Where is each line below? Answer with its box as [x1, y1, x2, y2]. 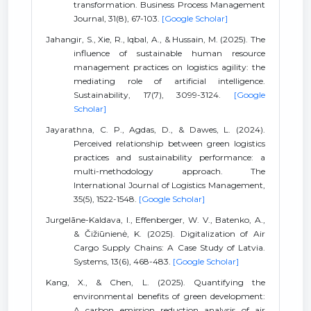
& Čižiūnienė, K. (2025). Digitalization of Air [74, 228, 265, 239]
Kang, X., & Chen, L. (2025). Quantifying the [46, 277, 265, 287]
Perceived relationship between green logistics [74, 138, 265, 149]
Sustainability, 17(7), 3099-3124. [74, 90, 234, 100]
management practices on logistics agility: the [74, 62, 265, 72]
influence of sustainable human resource [74, 48, 265, 58]
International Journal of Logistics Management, [74, 180, 265, 190]
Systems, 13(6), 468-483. [74, 256, 173, 267]
